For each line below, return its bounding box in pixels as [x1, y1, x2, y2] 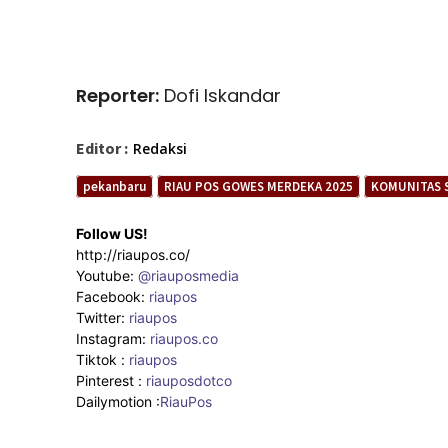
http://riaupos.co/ [76, 245, 190, 263]
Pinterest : [76, 371, 142, 389]
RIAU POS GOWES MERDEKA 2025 [164, 177, 353, 195]
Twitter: [76, 308, 129, 326]
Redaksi [133, 138, 187, 158]
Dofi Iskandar [159, 82, 281, 108]
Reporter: [76, 82, 159, 108]
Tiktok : [76, 350, 129, 368]
